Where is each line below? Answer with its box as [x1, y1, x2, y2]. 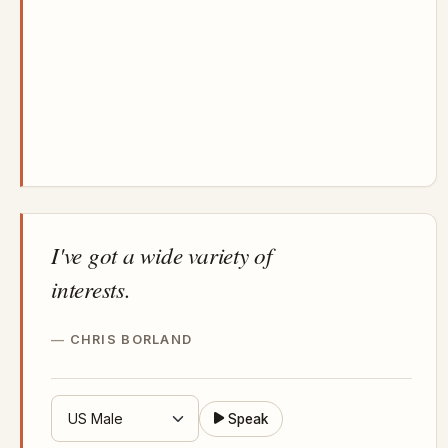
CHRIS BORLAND [69, 332, 193, 348]
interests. [51, 273, 131, 305]
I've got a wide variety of [51, 239, 272, 271]
